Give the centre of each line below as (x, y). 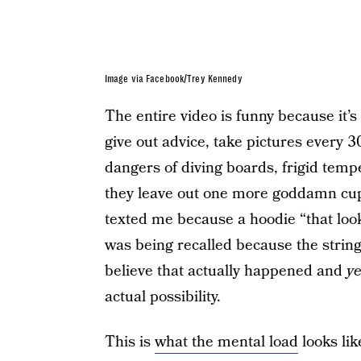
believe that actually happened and (225, 272)
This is (129, 342)
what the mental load (226, 342)
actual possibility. (162, 297)
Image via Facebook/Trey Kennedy (173, 79)
